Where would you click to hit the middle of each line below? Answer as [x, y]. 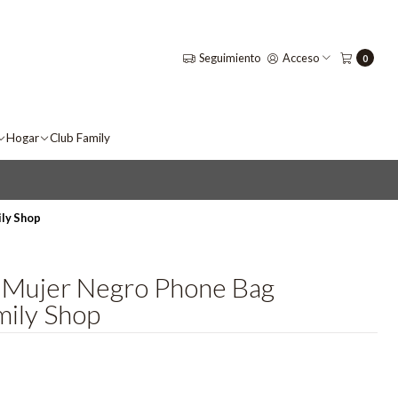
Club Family [80, 137]
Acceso [301, 58]
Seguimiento [229, 58]
